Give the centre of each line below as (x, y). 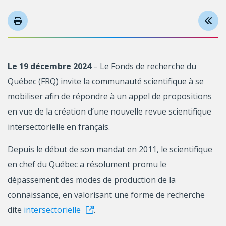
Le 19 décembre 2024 (49, 66)
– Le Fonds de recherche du (144, 66)
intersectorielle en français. (59, 126)
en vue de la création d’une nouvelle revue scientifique (109, 111)
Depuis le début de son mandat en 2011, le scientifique (110, 149)
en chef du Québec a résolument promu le (87, 164)
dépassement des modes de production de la (92, 179)
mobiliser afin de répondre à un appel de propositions (110, 96)
